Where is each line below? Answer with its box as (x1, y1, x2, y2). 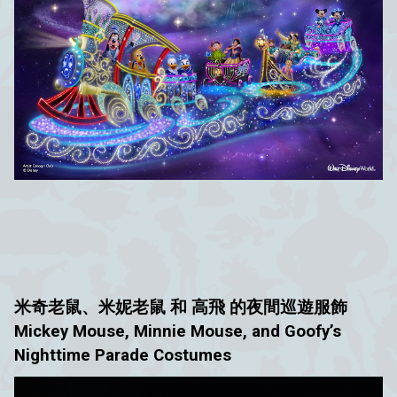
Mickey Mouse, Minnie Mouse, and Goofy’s (14, 322, 341, 342)
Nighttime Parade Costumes (14, 346, 231, 366)
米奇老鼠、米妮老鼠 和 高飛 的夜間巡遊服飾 (14, 298, 347, 318)
